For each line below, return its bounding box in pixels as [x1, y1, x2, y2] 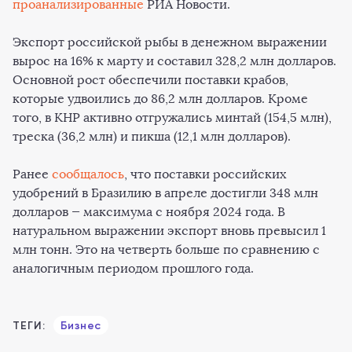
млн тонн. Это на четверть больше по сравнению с [13, 242, 320, 257]
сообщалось [52, 167, 124, 181]
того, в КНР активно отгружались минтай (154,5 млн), [13, 110, 332, 125]
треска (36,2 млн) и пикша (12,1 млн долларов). [13, 129, 291, 144]
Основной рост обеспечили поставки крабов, [13, 72, 288, 87]
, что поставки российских [124, 167, 286, 181]
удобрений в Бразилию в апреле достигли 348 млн [13, 185, 318, 200]
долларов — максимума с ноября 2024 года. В [13, 204, 285, 219]
